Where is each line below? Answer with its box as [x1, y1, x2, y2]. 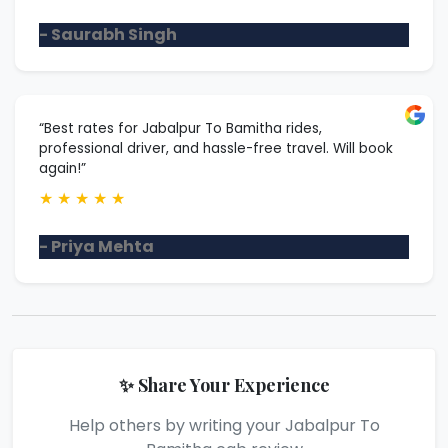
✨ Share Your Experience [118, 372, 330, 397]
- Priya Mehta [39, 234, 154, 258]
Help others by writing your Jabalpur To [68, 413, 380, 437]
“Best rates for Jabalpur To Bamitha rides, [39, 118, 322, 138]
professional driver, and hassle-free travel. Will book [39, 138, 393, 158]
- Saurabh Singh [39, 22, 177, 46]
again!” [39, 158, 86, 178]
